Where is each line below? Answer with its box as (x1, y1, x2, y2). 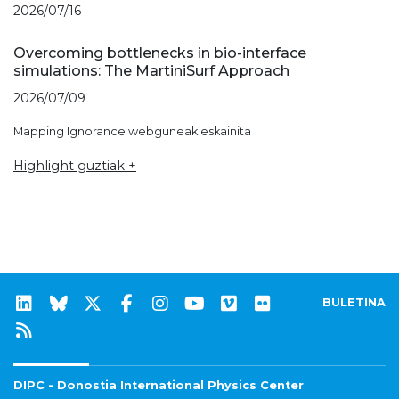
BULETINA (322, 296, 386, 310)
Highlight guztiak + (13, 157, 136, 174)
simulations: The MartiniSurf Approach (13, 61, 289, 79)
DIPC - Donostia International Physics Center (13, 379, 304, 393)
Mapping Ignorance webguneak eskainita (13, 124, 251, 138)
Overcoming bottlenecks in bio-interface (13, 44, 306, 61)
